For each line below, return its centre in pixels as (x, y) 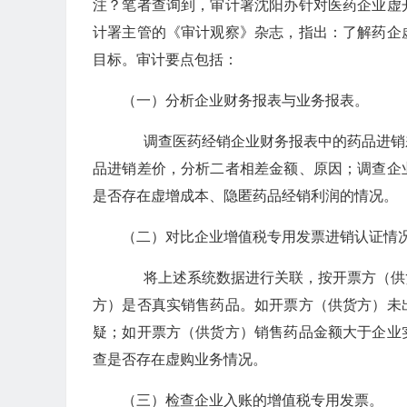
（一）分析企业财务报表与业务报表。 (245, 101)
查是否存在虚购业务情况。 (180, 360)
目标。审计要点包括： (165, 60)
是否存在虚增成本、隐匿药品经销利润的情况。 (245, 196)
